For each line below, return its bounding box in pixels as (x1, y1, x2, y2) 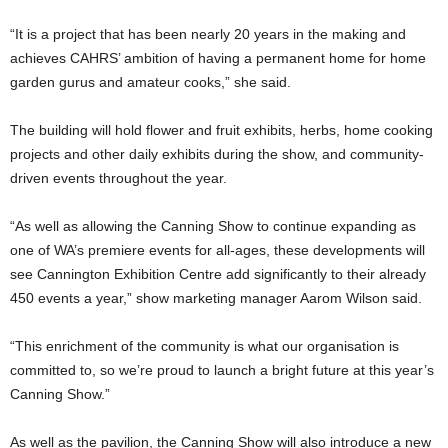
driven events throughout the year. (10, 169, 227, 186)
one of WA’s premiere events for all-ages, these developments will (10, 241, 425, 258)
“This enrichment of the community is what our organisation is (10, 337, 399, 354)
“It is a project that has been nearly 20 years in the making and (10, 25, 406, 42)
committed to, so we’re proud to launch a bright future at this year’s (10, 361, 434, 378)
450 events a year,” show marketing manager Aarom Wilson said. (10, 289, 422, 306)
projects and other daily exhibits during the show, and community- (10, 145, 424, 162)
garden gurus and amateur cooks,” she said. (10, 73, 291, 90)
